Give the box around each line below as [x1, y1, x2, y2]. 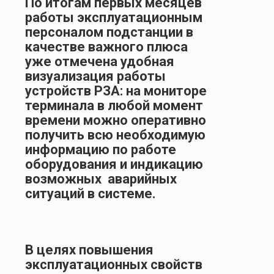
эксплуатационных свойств [25, 256, 202, 272]
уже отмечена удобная [25, 53, 174, 69]
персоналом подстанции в [25, 24, 193, 40]
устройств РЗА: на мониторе [25, 83, 207, 98]
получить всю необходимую [25, 127, 206, 143]
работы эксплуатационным [25, 9, 202, 25]
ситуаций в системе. [25, 185, 156, 201]
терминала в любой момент [25, 97, 203, 113]
